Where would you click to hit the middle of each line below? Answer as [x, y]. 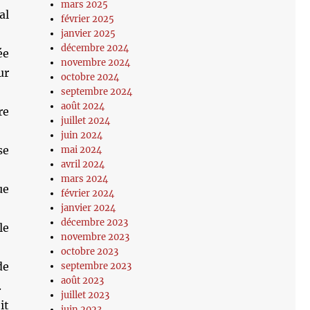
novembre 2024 [96, 63]
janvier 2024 [89, 208]
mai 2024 [82, 150]
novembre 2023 [95, 237]
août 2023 [83, 281]
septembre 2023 [97, 266]
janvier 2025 [89, 34]
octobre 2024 [90, 77]
